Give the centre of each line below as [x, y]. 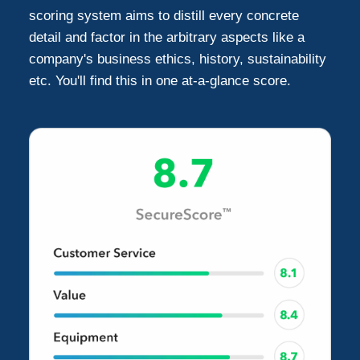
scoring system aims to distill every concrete [164, 15]
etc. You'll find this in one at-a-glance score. [160, 80]
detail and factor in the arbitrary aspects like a [167, 37]
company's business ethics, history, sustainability [178, 59]
